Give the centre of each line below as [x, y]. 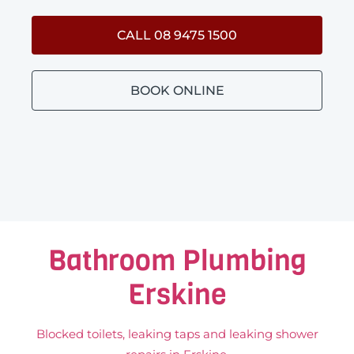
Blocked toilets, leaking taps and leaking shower [177, 333]
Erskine [177, 294]
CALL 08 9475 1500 [177, 35]
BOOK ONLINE [177, 90]
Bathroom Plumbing [177, 260]
